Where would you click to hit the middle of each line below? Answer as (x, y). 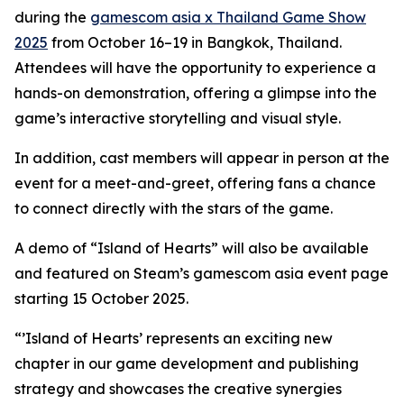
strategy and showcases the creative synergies (178, 389)
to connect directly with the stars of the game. (174, 209)
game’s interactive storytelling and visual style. (178, 119)
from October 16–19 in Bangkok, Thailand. (195, 43)
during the (52, 18)
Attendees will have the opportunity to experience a (195, 68)
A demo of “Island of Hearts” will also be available (192, 248)
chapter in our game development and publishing (187, 364)
